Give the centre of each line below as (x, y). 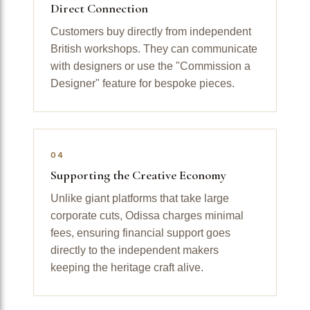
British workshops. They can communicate (154, 48)
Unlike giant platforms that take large (140, 198)
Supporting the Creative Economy (138, 175)
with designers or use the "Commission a (151, 66)
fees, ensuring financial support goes (140, 232)
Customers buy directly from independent (151, 31)
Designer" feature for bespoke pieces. (143, 83)
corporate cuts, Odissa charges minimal (147, 215)
